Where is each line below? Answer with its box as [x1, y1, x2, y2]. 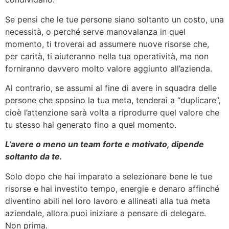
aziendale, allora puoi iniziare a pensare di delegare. [5, 208, 206, 218]
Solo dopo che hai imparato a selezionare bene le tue [5, 171, 212, 181]
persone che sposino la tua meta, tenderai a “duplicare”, [5, 95, 220, 105]
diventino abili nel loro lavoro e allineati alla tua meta [5, 195, 210, 206]
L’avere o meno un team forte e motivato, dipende [5, 139, 204, 150]
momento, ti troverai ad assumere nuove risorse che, [5, 38, 209, 49]
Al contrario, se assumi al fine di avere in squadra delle [5, 82, 217, 93]
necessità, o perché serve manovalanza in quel [5, 26, 186, 37]
